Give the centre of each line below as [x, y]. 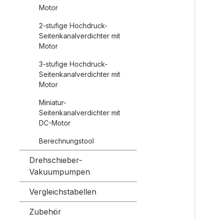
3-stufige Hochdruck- [73, 64]
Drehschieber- [56, 160]
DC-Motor [55, 123]
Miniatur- [53, 102]
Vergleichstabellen [63, 191]
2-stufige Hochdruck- [73, 25]
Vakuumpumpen [60, 172]
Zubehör [45, 211]
